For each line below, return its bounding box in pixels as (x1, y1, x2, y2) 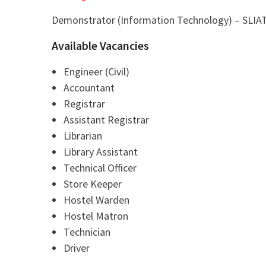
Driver (64, 241, 90, 255)
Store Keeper (64, 177, 122, 191)
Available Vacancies (52, 38, 149, 53)
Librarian (64, 129, 102, 143)
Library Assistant (64, 145, 138, 159)
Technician (64, 225, 110, 239)
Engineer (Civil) (64, 65, 129, 79)
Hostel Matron (64, 209, 128, 223)
